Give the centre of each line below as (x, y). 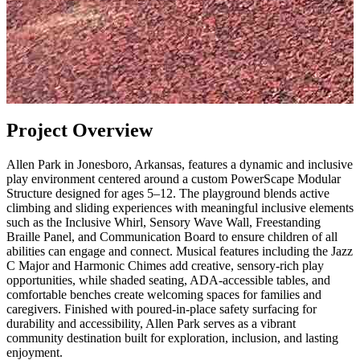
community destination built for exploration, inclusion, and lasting (172, 338)
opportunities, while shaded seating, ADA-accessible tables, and (168, 280)
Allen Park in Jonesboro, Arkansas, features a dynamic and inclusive (180, 165)
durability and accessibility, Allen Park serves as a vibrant (151, 324)
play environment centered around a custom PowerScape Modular (174, 179)
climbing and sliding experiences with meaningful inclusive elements (180, 208)
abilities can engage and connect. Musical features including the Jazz (180, 252)
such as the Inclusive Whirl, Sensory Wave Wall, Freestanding (164, 223)
